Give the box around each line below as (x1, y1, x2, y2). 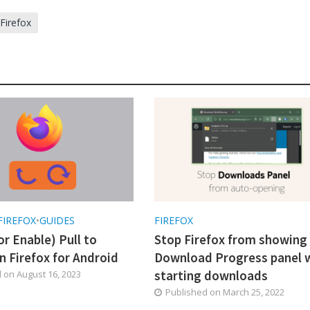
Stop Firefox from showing (154, 230, 307, 248)
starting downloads (154, 266, 268, 284)
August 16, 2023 (17, 267, 82, 280)
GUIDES (39, 213, 75, 227)
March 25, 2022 (222, 285, 284, 298)
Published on (165, 285, 223, 298)
